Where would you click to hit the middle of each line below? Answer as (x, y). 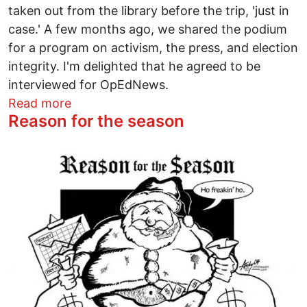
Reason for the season (96, 121)
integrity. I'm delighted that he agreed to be (134, 66)
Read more (40, 103)
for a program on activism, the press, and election (153, 47)
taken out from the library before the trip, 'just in (149, 10)
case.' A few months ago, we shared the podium (148, 29)
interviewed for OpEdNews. (90, 84)
